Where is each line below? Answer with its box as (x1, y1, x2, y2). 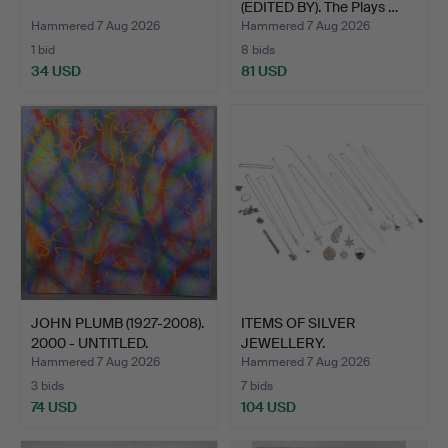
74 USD (31, 397, 77, 416)
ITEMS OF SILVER (241, 313, 356, 332)
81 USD (241, 61, 287, 80)
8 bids (241, 41, 275, 58)
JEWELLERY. (241, 333, 325, 352)
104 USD (241, 397, 296, 416)
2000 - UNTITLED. (31, 333, 148, 352)
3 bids (31, 377, 64, 394)
